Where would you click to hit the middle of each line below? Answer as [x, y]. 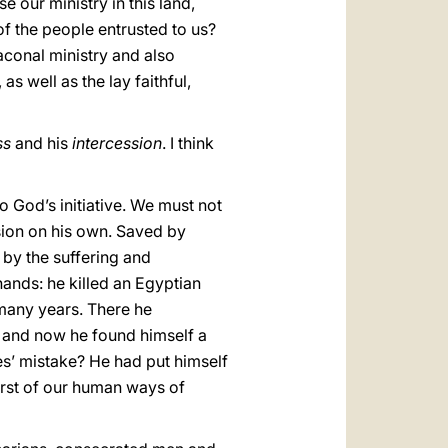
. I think [188, 143]
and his [43, 143]
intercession [117, 143]
